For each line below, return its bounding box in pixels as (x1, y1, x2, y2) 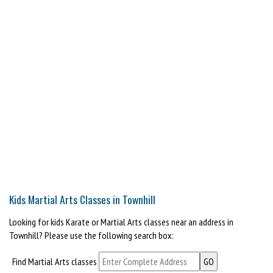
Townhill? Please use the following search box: (9, 229, 174, 241)
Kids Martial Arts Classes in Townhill (9, 191, 155, 207)
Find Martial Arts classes (12, 255, 97, 268)
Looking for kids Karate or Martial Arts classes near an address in (9, 215, 233, 228)
